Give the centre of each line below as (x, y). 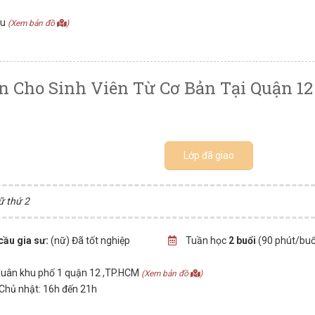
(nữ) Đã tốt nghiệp (90, 240)
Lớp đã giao (209, 155)
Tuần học (206, 240)
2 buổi (242, 240)
